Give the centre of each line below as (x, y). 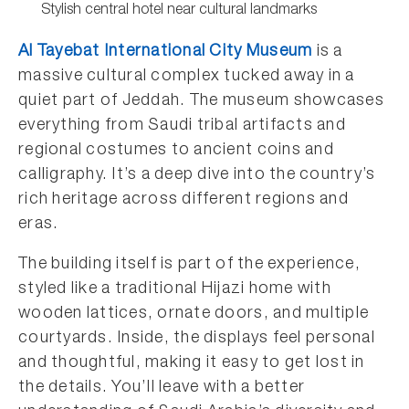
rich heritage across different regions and (184, 200)
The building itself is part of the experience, (189, 265)
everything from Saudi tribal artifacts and (182, 126)
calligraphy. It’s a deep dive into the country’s (197, 175)
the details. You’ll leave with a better (162, 388)
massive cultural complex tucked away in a (187, 77)
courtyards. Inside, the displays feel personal (197, 339)
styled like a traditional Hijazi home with (175, 289)
